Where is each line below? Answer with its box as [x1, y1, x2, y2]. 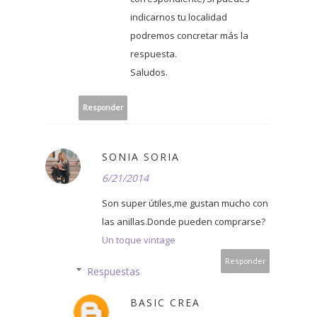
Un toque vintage [102, 233, 175, 246]
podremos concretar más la [130, 28, 248, 42]
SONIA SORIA [102, 149, 180, 163]
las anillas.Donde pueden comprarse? [102, 214, 265, 228]
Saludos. [130, 65, 168, 79]
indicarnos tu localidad [130, 10, 227, 23]
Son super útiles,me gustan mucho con [102, 196, 268, 209]
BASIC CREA [130, 295, 200, 309]
